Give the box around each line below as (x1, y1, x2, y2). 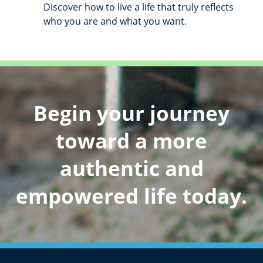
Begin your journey (33, 99, 230, 127)
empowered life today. (16, 182, 247, 210)
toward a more (56, 127, 207, 155)
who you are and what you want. (43, 15, 187, 28)
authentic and (59, 154, 204, 183)
